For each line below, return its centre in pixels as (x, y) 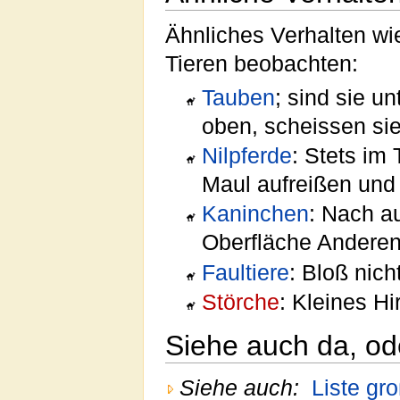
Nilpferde (246, 156)
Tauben (238, 97)
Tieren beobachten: (262, 63)
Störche (240, 302)
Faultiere (245, 272)
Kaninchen (255, 214)
